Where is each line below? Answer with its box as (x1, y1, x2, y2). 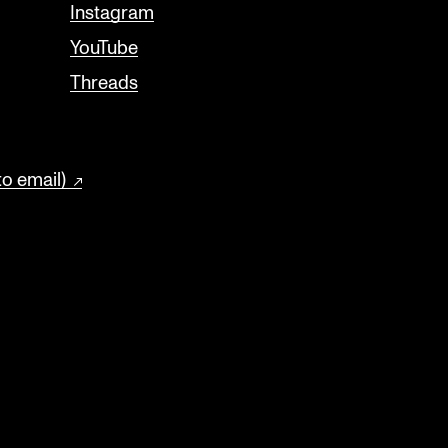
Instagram (70, 4, 154, 23)
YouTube (70, 39, 138, 58)
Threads (70, 74, 138, 93)
